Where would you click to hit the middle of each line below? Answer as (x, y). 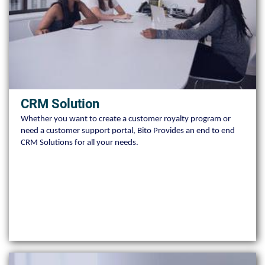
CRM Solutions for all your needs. (80, 143)
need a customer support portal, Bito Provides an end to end (128, 131)
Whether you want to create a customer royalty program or (126, 119)
